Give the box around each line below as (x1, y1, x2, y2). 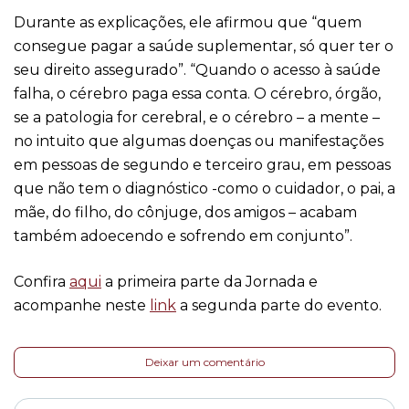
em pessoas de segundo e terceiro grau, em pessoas (14, 156, 391, 173)
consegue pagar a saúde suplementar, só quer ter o (14, 37, 393, 55)
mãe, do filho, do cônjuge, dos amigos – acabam (14, 204, 357, 221)
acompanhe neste (14, 297, 150, 314)
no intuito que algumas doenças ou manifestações (14, 132, 383, 150)
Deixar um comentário (144, 355, 265, 369)
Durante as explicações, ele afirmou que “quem (14, 14, 362, 31)
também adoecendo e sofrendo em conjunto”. (14, 227, 356, 245)
